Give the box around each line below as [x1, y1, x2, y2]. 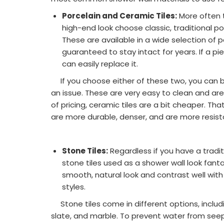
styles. [62, 181, 85, 192]
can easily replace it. [62, 58, 138, 69]
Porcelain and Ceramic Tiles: [62, 10, 177, 21]
